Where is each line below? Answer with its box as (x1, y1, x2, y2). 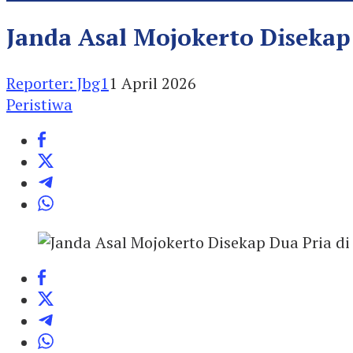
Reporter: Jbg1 (6, 72, 109, 94)
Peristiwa (6, 93, 72, 115)
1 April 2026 (109, 72, 196, 94)
